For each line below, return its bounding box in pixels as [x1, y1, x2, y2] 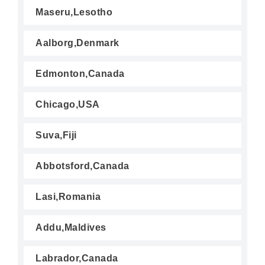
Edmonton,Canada [35, 69, 125, 79]
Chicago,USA [35, 99, 100, 109]
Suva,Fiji [35, 130, 77, 140]
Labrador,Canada [35, 253, 118, 263]
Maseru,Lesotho [35, 7, 112, 17]
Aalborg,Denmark [35, 38, 119, 48]
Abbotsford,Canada [35, 161, 130, 171]
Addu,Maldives [35, 222, 106, 232]
